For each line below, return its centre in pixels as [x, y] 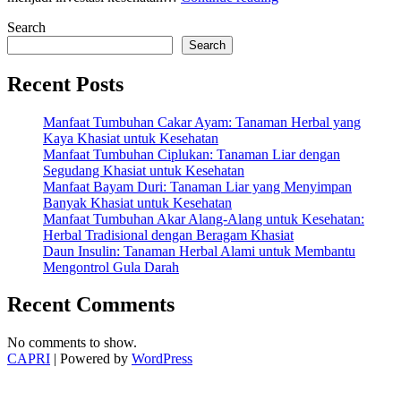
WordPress [162, 359]
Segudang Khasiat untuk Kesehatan [144, 170]
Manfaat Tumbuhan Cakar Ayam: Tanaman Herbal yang [202, 122]
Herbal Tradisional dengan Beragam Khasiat [168, 235]
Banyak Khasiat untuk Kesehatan [137, 202]
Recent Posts [65, 84]
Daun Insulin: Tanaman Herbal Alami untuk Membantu [199, 251]
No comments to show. [72, 343]
